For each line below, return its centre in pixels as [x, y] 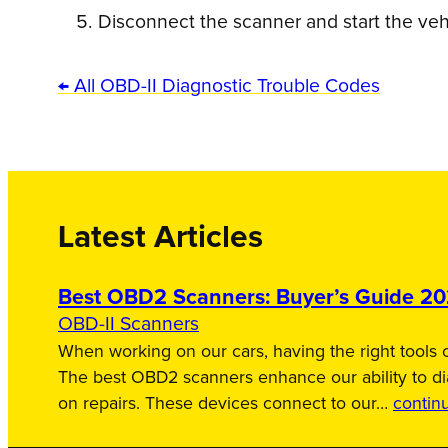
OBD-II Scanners [128, 325]
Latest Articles [160, 238]
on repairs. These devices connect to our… [225, 404]
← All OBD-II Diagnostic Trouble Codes [219, 87]
